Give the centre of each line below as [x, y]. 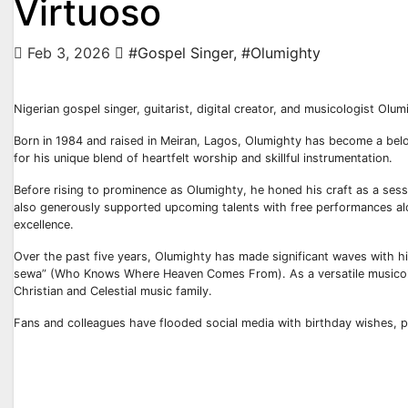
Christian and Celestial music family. [113, 291]
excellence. [44, 224]
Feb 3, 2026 [69, 53]
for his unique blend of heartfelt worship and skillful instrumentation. [203, 158]
